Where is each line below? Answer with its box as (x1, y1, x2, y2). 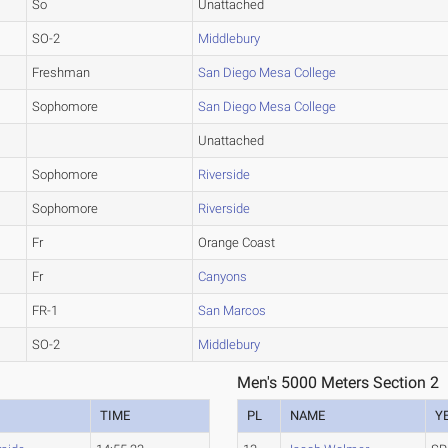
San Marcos (198, 303, 267, 318)
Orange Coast (198, 235, 276, 250)
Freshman (32, 65, 91, 80)
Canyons (198, 269, 248, 284)
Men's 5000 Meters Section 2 (237, 373, 440, 392)
